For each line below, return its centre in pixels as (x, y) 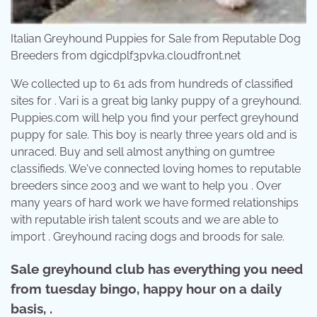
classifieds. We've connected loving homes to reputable (156, 168)
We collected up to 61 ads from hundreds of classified (152, 83)
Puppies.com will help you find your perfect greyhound (155, 117)
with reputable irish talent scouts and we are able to (145, 219)
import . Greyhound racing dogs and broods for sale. (148, 236)
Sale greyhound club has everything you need (157, 269)
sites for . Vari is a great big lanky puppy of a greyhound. (156, 100)
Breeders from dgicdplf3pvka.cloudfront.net (126, 55)
